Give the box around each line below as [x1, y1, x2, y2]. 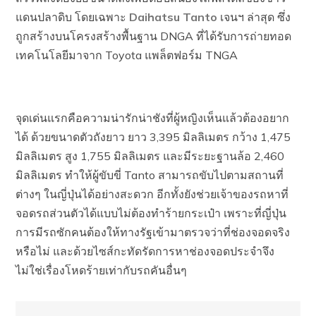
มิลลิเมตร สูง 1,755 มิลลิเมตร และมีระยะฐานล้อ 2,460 [16, 149, 285, 163]
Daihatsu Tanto [129, 10, 218, 24]
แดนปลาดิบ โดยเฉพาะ [16, 10, 130, 24]
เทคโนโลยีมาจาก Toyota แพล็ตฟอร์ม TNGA [16, 48, 238, 62]
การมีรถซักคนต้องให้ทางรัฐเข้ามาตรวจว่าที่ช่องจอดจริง [16, 225, 291, 239]
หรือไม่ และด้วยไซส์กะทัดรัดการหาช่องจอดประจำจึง [16, 244, 275, 258]
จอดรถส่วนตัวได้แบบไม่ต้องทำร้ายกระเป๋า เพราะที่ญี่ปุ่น [16, 206, 287, 220]
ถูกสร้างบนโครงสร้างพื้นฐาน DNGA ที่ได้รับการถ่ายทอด [16, 29, 292, 43]
